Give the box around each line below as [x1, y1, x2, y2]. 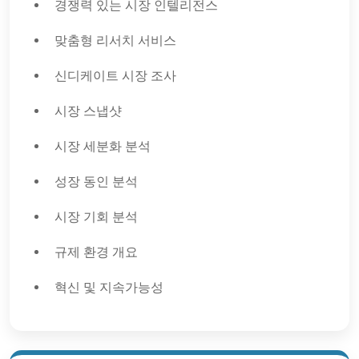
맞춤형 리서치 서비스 [54, 33, 176, 48]
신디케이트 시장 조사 [54, 68, 176, 83]
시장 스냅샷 [54, 103, 122, 119]
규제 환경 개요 [54, 244, 138, 260]
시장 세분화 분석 [54, 139, 151, 154]
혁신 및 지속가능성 [54, 280, 163, 295]
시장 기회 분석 [54, 209, 138, 224]
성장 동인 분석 [54, 174, 138, 189]
